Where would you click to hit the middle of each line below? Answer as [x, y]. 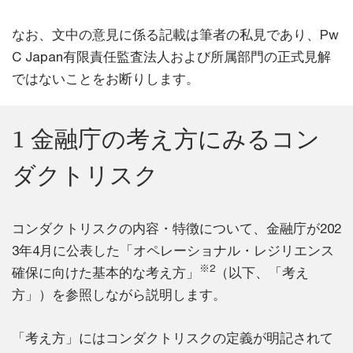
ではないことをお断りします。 [106, 79]
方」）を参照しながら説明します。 [119, 295]
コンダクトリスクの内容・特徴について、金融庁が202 [176, 229]
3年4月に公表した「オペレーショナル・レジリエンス [173, 251]
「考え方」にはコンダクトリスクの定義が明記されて [173, 338]
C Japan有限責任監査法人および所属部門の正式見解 [171, 57]
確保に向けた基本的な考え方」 [106, 273]
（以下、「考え [262, 273]
